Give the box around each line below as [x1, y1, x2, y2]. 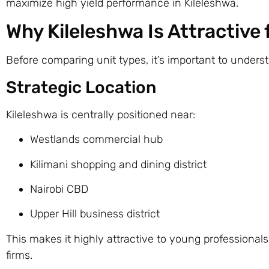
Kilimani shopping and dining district [30, 157, 207, 171]
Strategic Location [6, 77, 156, 97]
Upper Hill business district [30, 207, 160, 221]
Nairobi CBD [30, 183, 88, 196]
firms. [6, 248, 32, 262]
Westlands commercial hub [30, 133, 163, 147]
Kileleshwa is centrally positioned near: [6, 107, 195, 121]
